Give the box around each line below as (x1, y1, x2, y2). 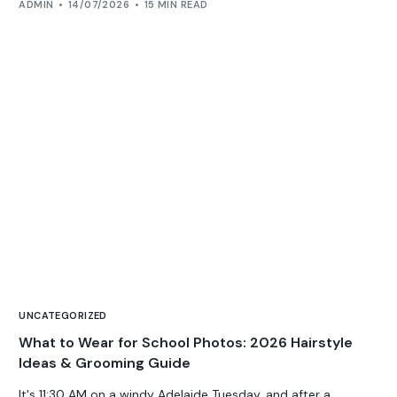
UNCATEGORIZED (19, 309, 107, 322)
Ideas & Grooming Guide (19, 354, 191, 372)
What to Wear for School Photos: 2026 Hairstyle (19, 333, 354, 352)
